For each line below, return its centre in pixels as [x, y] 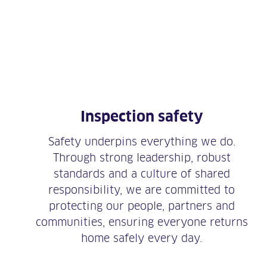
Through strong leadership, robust [142, 158]
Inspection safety [142, 117]
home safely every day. [142, 238]
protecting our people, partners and [142, 206]
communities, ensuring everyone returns [142, 222]
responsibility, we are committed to [142, 190]
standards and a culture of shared [142, 174]
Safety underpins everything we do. [142, 142]
